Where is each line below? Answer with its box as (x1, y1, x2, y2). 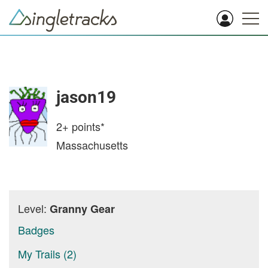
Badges (18, 222, 54, 237)
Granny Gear (50, 201, 115, 217)
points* (69, 118, 105, 134)
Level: (18, 200, 50, 216)
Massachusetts (56, 137, 128, 153)
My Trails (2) (18, 246, 77, 261)
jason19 (56, 87, 116, 107)
